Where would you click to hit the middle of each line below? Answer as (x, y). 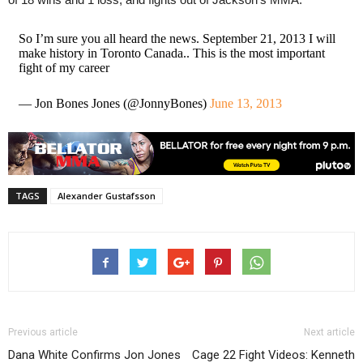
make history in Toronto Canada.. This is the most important (171, 53)
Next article (329, 332)
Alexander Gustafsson (107, 195)
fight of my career (64, 68)
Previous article (43, 332)
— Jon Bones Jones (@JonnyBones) (114, 104)
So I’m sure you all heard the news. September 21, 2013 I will (177, 39)
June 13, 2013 (246, 104)
